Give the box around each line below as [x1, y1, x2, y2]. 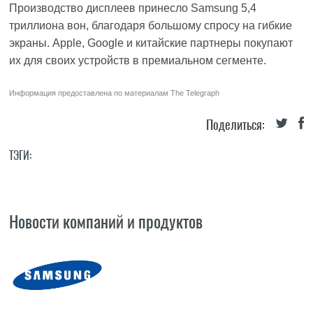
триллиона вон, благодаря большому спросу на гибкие [9, 20, 293, 31]
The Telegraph [170, 89, 220, 97]
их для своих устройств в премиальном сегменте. [9, 54, 267, 66]
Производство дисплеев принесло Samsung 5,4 [9, 2, 257, 14]
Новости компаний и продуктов [9, 210, 203, 233]
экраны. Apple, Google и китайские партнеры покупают [9, 37, 293, 49]
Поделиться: [205, 116, 265, 133]
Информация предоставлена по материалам [9, 89, 171, 97]
